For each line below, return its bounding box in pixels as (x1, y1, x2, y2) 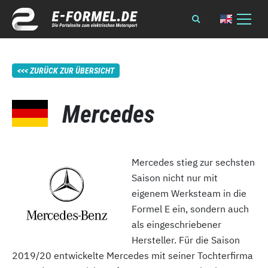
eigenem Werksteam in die (131, 187, 246, 199)
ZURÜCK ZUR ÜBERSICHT (30, 66, 114, 75)
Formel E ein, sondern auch (131, 203, 249, 215)
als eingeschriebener (131, 218, 221, 230)
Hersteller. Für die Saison (131, 234, 240, 246)
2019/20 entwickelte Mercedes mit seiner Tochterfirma (12, 249, 253, 261)
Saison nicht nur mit (131, 172, 218, 184)
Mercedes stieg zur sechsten (131, 156, 255, 168)
